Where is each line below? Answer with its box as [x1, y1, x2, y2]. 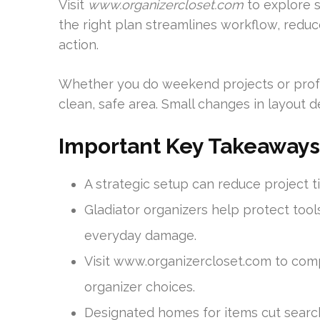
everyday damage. [84, 228, 196, 243]
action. [59, 37, 99, 52]
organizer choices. [84, 279, 195, 294]
